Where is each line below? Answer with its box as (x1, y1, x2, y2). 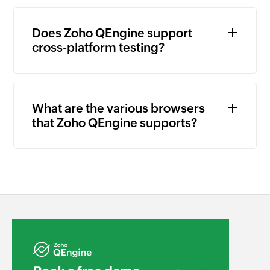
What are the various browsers (32, 101, 206, 116)
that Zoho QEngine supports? (32, 116, 198, 130)
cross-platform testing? (32, 40, 165, 55)
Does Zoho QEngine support (32, 26, 193, 40)
